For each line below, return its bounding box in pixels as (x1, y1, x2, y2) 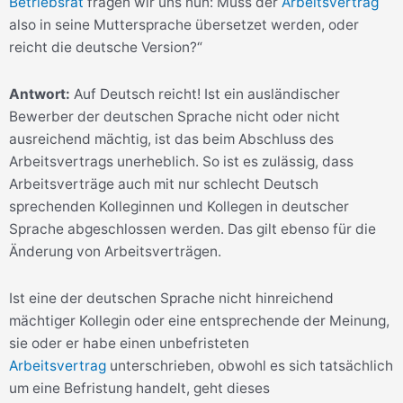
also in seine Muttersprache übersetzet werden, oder (9, 15, 359, 33)
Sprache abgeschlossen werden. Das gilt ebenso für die (9, 219, 376, 237)
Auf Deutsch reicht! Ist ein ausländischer (70, 85, 340, 103)
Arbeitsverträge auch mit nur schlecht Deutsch (9, 175, 318, 193)
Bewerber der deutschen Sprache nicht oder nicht (9, 107, 340, 125)
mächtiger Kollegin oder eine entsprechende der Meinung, (9, 311, 390, 329)
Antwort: (9, 85, 70, 103)
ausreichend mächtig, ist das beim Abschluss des (9, 130, 334, 148)
